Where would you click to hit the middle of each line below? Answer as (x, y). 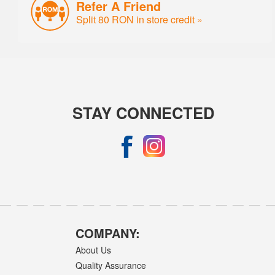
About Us (94, 250)
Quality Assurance (111, 265)
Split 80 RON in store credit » (140, 19)
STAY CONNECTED (144, 112)
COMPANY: (108, 233)
